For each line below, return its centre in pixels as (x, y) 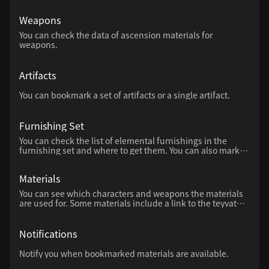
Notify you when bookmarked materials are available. (124, 254)
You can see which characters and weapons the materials (131, 194)
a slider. (35, 11)
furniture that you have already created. (97, 160)
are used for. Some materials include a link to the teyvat (128, 203)
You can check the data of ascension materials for (116, 35)
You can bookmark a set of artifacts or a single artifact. (125, 95)
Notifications (48, 233)
